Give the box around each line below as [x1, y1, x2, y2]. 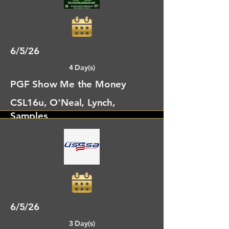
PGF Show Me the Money [10, 78, 127, 90]
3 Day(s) [68, 219, 95, 228]
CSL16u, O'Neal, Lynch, [10, 97, 116, 108]
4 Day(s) [68, 63, 95, 72]
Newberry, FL [10, 164, 71, 176]
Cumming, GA [10, 8, 74, 20]
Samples [10, 110, 48, 122]
